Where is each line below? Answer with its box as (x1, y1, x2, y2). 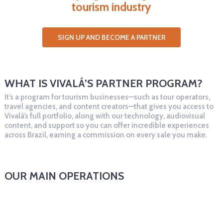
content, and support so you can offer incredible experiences (4, 121, 209, 130)
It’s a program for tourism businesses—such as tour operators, (4, 93, 210, 102)
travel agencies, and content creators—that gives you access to (4, 102, 214, 111)
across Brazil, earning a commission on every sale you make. (4, 130, 207, 139)
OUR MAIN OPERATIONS (4, 169, 124, 182)
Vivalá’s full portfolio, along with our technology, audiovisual (4, 111, 205, 120)
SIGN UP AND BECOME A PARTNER (58, 33, 165, 41)
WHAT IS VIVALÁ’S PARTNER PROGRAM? (4, 77, 203, 90)
